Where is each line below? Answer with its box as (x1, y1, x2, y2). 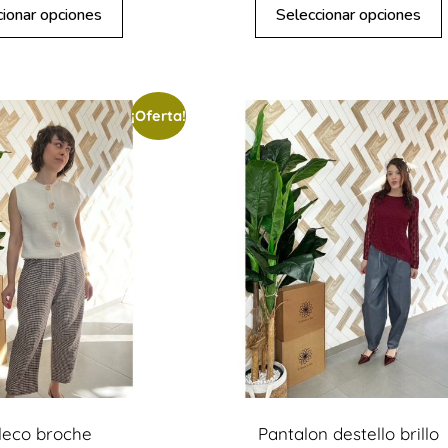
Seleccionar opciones (275, 3, 421, 26)
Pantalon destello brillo (257, 422, 439, 444)
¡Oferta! (131, 106, 187, 126)
